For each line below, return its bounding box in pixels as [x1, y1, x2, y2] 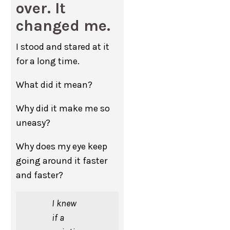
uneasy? [16, 117, 51, 129]
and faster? [16, 169, 64, 181]
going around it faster [16, 155, 108, 167]
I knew [52, 198, 77, 209]
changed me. [16, 16, 111, 35]
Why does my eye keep [16, 141, 108, 152]
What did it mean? [16, 79, 93, 91]
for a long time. [16, 55, 80, 67]
